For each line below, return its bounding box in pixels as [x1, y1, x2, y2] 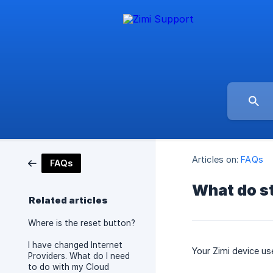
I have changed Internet [28, 240, 122, 250]
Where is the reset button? [28, 218, 135, 228]
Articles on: [192, 154, 239, 165]
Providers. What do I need [28, 251, 130, 261]
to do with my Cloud [28, 262, 109, 272]
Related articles [29, 195, 108, 206]
